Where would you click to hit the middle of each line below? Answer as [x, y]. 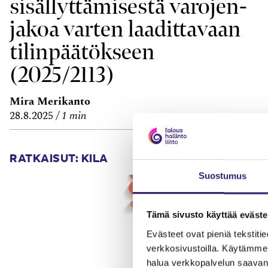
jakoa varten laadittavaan [125, 29]
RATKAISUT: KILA [59, 157]
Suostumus [223, 176]
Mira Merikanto [50, 101]
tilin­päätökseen [82, 51]
